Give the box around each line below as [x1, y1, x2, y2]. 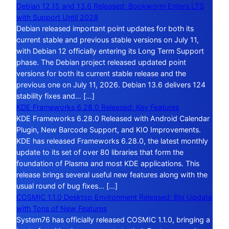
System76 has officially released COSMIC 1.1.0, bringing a [16, 215, 210, 224]
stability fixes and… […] [16, 91, 95, 101]
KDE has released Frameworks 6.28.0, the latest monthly [16, 136, 208, 146]
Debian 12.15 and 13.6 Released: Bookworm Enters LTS [16, 2, 204, 11]
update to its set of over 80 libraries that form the [16, 148, 184, 157]
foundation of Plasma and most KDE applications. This [16, 159, 199, 168]
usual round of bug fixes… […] [16, 181, 118, 191]
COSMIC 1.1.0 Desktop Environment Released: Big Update [16, 193, 212, 202]
